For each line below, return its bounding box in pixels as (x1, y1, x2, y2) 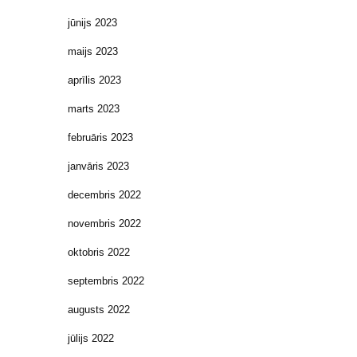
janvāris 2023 (68, 159, 129, 172)
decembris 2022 (68, 188, 141, 201)
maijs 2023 (68, 45, 118, 57)
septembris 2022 (68, 274, 144, 287)
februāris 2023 (68, 131, 133, 143)
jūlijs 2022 (68, 331, 114, 344)
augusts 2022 (68, 303, 130, 316)
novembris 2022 (68, 217, 141, 229)
